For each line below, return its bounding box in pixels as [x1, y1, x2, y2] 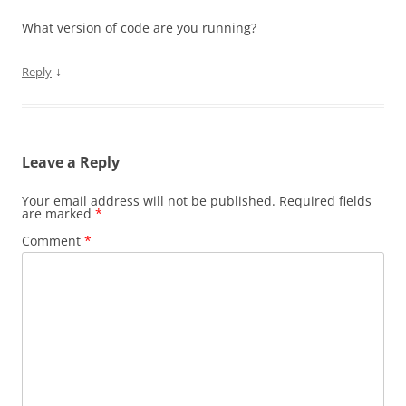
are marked [22, 204, 95, 222]
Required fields [279, 191, 372, 209]
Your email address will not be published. [22, 191, 275, 209]
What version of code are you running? [22, 18, 256, 36]
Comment [22, 231, 84, 249]
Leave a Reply [22, 151, 120, 172]
